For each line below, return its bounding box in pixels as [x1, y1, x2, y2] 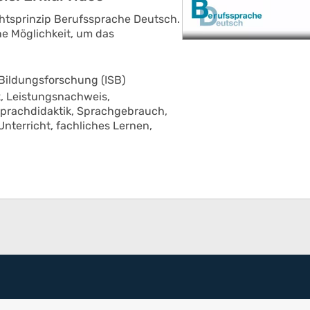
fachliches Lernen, [56, 119, 152, 132]
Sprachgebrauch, [77, 104, 167, 118]
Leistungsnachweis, [6, 90, 110, 103]
